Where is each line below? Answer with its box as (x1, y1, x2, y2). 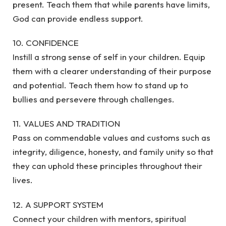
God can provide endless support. (13, 13, 143, 24)
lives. (13, 175, 33, 186)
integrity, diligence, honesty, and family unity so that (13, 146, 213, 157)
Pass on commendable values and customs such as (13, 132, 210, 143)
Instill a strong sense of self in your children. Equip (13, 51, 205, 62)
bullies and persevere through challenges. (13, 93, 175, 104)
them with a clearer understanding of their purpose (13, 65, 211, 76)
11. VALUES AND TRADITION (13, 118, 120, 129)
